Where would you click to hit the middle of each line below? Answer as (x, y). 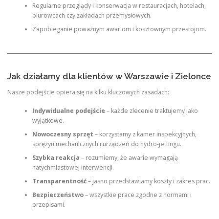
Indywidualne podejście (68, 111)
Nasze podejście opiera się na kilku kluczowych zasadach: (88, 92)
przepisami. (49, 205)
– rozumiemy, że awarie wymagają (129, 158)
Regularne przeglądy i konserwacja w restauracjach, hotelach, (119, 6)
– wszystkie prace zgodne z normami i (137, 195)
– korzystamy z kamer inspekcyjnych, (145, 134)
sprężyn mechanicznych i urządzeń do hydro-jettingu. (107, 144)
